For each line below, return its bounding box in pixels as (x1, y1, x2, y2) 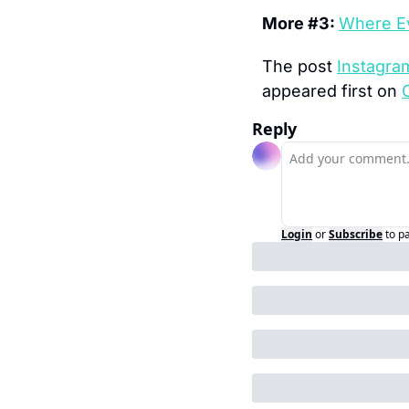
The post (262, 56, 337, 76)
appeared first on (262, 80, 402, 100)
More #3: (262, 13, 339, 33)
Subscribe (329, 225, 383, 242)
